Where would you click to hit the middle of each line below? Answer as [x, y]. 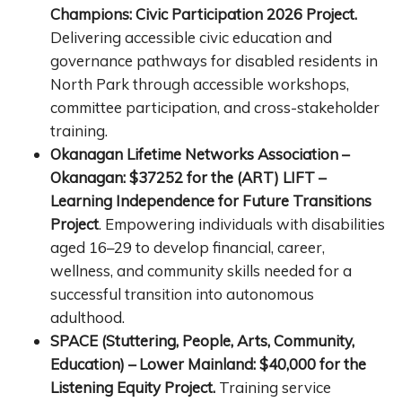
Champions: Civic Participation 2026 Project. [204, 14]
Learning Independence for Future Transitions [211, 201]
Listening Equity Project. [135, 388]
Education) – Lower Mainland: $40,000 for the [208, 364]
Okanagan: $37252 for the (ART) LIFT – [188, 178]
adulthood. [87, 318]
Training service [275, 388]
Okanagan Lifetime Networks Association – [200, 154]
